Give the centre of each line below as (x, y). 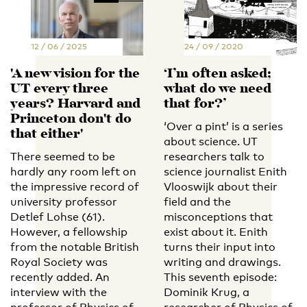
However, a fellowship (69, 232)
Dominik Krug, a (207, 292)
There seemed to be (63, 156)
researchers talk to (214, 156)
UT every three (59, 89)
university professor (64, 201)
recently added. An (60, 277)
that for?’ (195, 104)
